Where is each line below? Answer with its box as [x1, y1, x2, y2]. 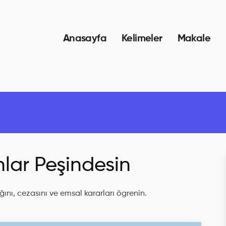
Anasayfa [63, 34, 106, 44]
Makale [177, 34, 210, 44]
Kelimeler [121, 34, 162, 44]
